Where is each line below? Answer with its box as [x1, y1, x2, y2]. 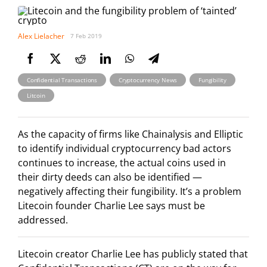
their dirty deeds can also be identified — [18, 170, 202, 184]
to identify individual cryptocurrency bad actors [18, 142, 231, 156]
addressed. [18, 213, 68, 227]
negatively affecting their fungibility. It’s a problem [18, 185, 241, 198]
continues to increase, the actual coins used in [18, 156, 226, 170]
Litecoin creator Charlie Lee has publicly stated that [18, 247, 248, 261]
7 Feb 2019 [70, 32, 102, 41]
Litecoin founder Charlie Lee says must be [18, 199, 205, 213]
